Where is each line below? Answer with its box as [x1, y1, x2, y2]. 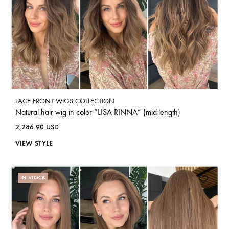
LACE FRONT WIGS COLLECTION [15, 96, 114, 105]
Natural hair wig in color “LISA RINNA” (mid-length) [15, 107, 180, 117]
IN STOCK [20, 174, 45, 181]
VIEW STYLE [15, 139, 53, 148]
